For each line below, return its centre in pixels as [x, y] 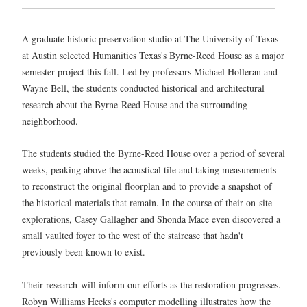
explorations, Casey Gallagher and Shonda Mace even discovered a [151, 219]
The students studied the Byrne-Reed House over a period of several [153, 153]
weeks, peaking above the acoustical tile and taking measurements [149, 170]
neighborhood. [50, 121]
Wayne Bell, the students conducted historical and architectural [143, 88]
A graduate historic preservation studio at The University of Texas [150, 39]
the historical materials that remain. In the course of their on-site [147, 203]
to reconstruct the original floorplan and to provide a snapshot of [147, 186]
